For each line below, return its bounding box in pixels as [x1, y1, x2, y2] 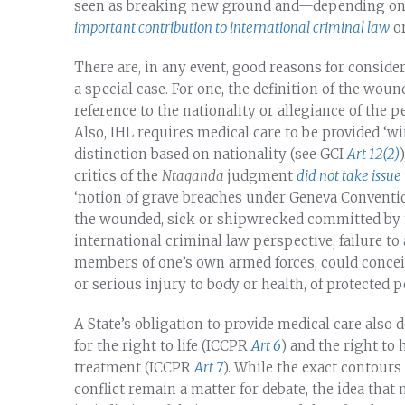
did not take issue [297, 166, 401, 184]
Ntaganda [162, 166, 227, 184]
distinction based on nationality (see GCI [74, 145, 347, 163]
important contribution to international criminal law [74, 18, 390, 36]
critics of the [74, 166, 162, 184]
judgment [227, 166, 297, 184]
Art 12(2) [347, 145, 400, 163]
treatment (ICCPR [74, 358, 194, 376]
